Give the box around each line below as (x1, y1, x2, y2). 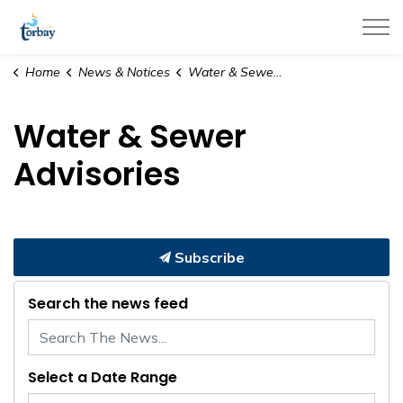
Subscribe (170, 248, 245, 266)
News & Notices (77, 64, 170, 80)
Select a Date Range (28, 367, 177, 388)
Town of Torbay (60, 10, 167, 28)
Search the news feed (28, 293, 188, 314)
